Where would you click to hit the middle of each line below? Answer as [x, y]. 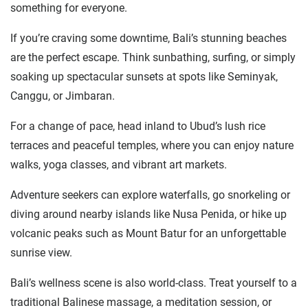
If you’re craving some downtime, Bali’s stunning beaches [148, 38]
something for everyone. [69, 8]
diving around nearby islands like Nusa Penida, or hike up [148, 214]
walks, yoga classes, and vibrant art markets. [119, 165]
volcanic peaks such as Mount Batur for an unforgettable [148, 234]
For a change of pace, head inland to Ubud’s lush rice [138, 126]
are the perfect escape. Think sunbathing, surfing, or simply [153, 58]
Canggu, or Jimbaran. [63, 96]
